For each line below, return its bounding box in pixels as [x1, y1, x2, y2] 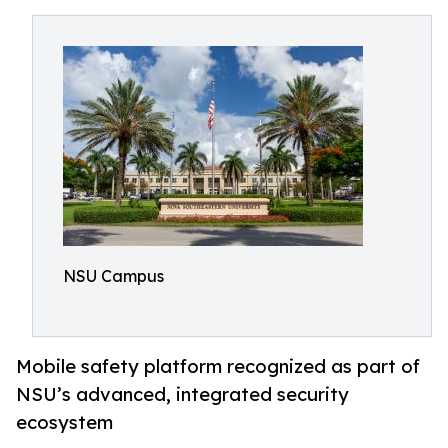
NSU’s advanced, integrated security [16, 383, 349, 406]
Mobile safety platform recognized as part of [16, 355, 420, 378]
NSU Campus [63, 266, 164, 286]
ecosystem [16, 411, 113, 434]
